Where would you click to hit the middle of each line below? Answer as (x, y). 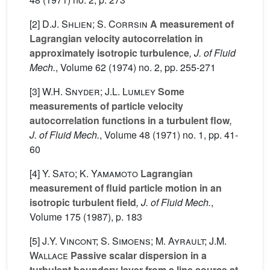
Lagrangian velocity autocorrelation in (116, 39)
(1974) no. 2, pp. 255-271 (161, 67)
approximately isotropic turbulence (109, 53)
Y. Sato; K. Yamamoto (90, 174)
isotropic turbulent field (83, 202)
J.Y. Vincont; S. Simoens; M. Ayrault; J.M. (134, 241)
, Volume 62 (81, 67)
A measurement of (191, 24)
